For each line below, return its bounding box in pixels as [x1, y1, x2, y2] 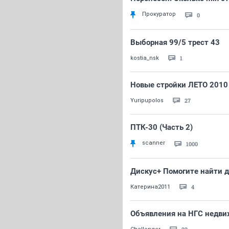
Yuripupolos [130, 97, 164, 104]
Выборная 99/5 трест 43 [130, 38, 220, 47]
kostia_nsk [130, 55, 159, 61]
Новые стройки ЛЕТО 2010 [130, 80, 228, 89]
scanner [142, 140, 165, 146]
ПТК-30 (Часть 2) [130, 123, 193, 132]
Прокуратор [142, 11, 176, 17]
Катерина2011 [130, 184, 170, 190]
